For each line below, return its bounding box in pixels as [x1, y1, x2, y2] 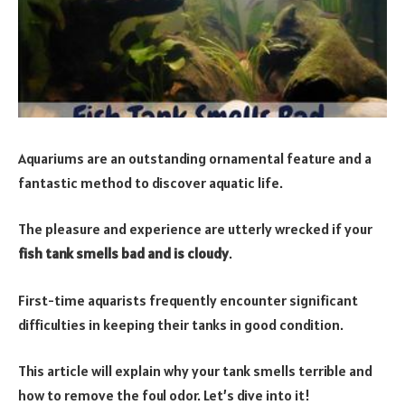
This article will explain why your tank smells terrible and [18, 362, 372, 381]
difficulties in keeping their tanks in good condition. [18, 315, 344, 334]
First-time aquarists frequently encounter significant [18, 290, 358, 309]
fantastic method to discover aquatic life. [18, 173, 283, 192]
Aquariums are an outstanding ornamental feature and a [18, 148, 372, 167]
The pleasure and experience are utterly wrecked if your [18, 220, 372, 239]
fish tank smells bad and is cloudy [18, 244, 229, 263]
